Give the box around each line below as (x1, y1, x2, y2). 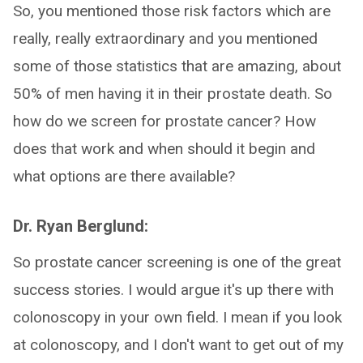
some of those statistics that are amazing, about (13, 57, 341, 75)
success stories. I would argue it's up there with (13, 280, 334, 299)
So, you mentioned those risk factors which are (13, 2, 331, 20)
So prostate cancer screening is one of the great (13, 253, 341, 271)
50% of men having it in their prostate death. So (13, 84, 332, 103)
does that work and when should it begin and (13, 139, 315, 158)
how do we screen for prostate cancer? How (13, 112, 316, 130)
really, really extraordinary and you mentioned (13, 29, 318, 48)
